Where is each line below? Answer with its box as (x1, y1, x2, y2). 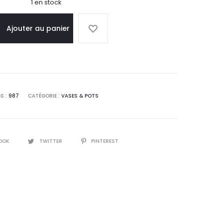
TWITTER (39, 137, 64, 145)
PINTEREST (91, 137, 118, 145)
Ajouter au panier (6, 23, 70, 33)
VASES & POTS (61, 92, 99, 100)
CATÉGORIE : (28, 92, 61, 100)
